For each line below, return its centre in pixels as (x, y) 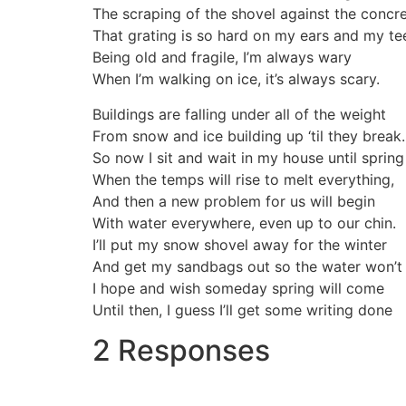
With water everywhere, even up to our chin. (244, 222)
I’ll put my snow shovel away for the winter (240, 244)
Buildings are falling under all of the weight (239, 114)
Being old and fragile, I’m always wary (222, 58)
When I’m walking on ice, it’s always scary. (236, 79)
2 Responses (181, 351)
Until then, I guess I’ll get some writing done (242, 309)
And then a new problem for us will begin (234, 201)
